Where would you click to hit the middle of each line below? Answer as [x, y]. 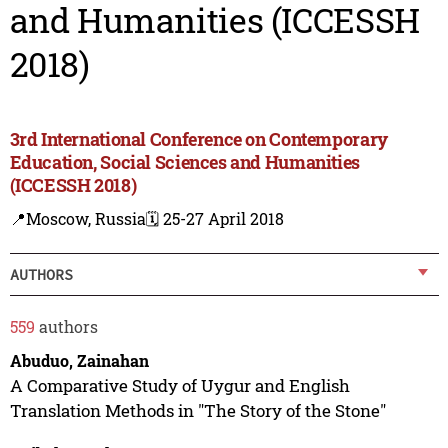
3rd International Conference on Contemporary [198, 139]
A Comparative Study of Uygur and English [179, 385]
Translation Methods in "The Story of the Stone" [197, 410]
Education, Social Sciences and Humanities [184, 162]
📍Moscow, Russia [77, 219]
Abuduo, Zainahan [79, 360]
